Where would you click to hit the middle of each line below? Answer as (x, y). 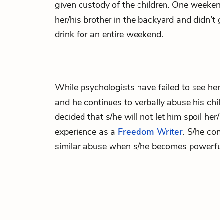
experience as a (86, 132)
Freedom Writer (150, 132)
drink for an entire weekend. (109, 34)
